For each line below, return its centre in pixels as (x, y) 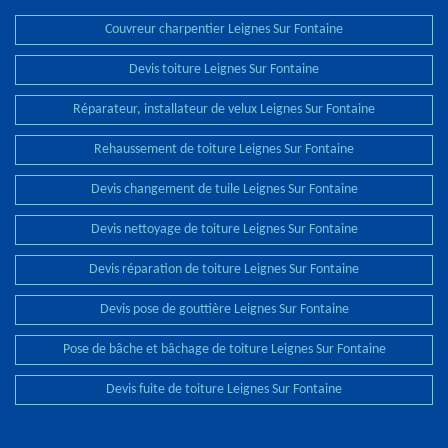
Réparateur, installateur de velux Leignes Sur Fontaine (224, 109)
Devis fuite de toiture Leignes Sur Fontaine (224, 389)
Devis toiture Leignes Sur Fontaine (224, 69)
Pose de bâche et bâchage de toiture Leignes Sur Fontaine (224, 349)
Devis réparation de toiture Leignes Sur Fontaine (224, 269)
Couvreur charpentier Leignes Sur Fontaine (224, 29)
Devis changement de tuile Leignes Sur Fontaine (224, 189)
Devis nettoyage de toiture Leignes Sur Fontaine (224, 229)
